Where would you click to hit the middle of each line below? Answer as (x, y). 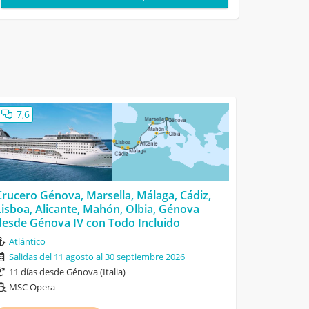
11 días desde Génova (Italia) (68, 272)
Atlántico (28, 242)
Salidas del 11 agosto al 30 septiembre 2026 (97, 257)
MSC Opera (32, 287)
